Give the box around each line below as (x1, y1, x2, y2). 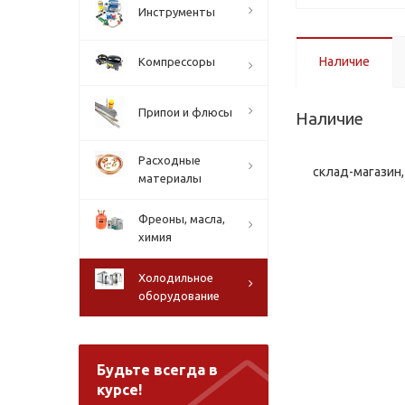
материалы (138, 172, 202, 184)
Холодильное (138, 271, 213, 284)
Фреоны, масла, (138, 212, 225, 225)
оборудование (138, 289, 220, 302)
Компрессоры (138, 55, 215, 68)
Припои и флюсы (138, 106, 232, 118)
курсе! (97, 381, 142, 398)
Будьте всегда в (97, 362, 218, 378)
